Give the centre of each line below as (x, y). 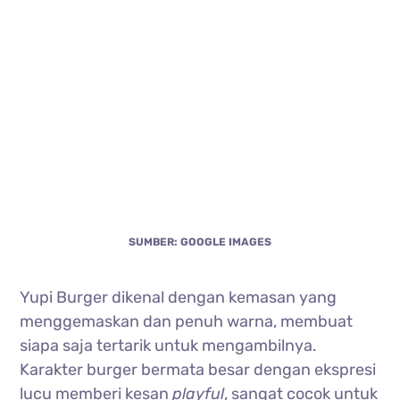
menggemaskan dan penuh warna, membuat (187, 322)
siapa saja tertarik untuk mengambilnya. (169, 346)
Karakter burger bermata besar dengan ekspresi (198, 370)
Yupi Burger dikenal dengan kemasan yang (179, 298)
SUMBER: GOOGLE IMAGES (200, 242)
